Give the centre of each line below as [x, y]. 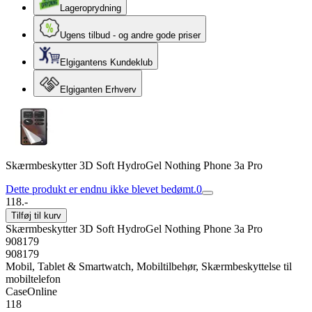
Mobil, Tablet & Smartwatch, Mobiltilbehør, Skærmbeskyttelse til [149, 266]
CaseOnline [31, 291]
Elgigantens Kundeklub [106, 62]
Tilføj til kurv [36, 216]
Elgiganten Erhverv [98, 89]
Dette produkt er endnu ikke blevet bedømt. [101, 189]
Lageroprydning [91, 8]
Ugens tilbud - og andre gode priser [130, 35]
